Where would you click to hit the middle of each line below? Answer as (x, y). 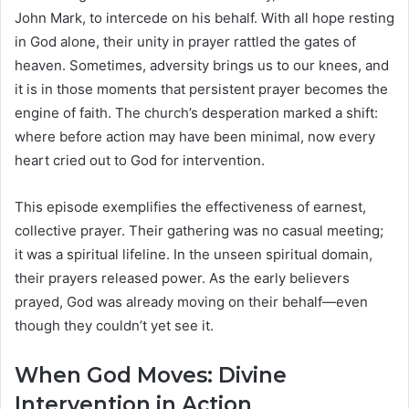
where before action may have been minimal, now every (195, 136)
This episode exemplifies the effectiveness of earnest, (190, 206)
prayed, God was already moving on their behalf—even (191, 301)
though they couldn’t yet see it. (114, 325)
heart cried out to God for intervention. (140, 160)
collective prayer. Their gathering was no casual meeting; (199, 230)
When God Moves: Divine (151, 375)
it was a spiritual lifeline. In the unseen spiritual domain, (194, 254)
